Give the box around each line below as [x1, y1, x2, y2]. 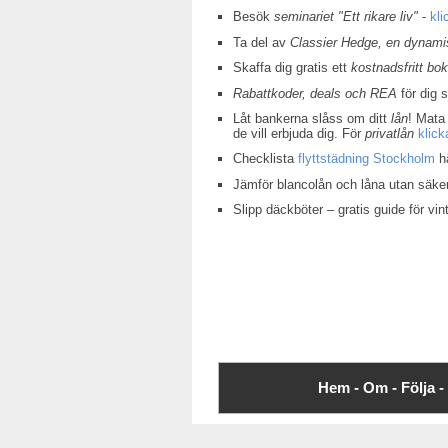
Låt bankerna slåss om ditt [233, 110, 392, 126]
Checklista [233, 151, 299, 167]
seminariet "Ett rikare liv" [274, 9, 419, 25]
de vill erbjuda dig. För [233, 125, 366, 141]
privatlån [365, 125, 415, 141]
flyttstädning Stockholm [298, 151, 436, 167]
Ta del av [233, 34, 291, 50]
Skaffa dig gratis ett [233, 60, 352, 76]
